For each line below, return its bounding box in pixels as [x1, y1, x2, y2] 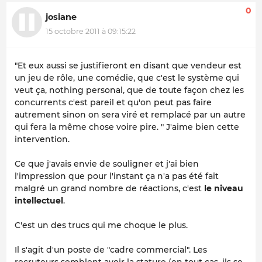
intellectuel [15, 195, 63, 206]
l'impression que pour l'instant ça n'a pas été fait [15, 170, 219, 181]
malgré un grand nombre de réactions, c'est [15, 182, 204, 194]
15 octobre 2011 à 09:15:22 [46, 26, 136, 36]
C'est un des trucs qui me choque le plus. [15, 219, 188, 230]
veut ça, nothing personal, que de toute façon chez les [15, 84, 244, 95]
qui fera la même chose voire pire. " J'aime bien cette [15, 121, 239, 132]
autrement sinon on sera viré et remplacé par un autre [15, 109, 246, 120]
